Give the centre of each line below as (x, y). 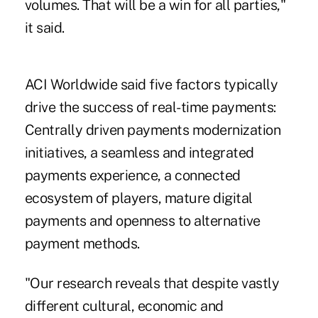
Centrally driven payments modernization (153, 130)
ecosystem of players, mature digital (138, 198)
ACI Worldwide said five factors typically (151, 84)
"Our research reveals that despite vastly (152, 283)
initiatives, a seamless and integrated (139, 152)
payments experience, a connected (132, 175)
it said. (44, 27)
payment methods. (82, 243)
